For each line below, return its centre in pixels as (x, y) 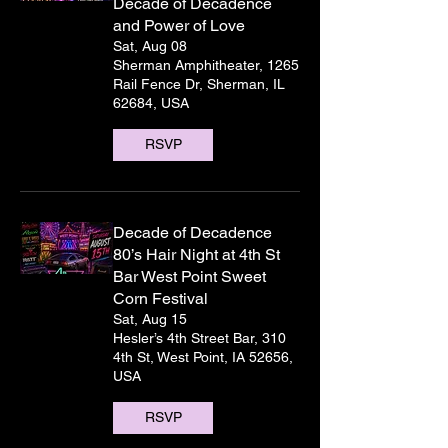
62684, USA (151, 102)
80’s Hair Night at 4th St (196, 254)
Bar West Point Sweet (189, 276)
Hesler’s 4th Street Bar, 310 (199, 337)
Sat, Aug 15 (150, 318)
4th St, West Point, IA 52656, (203, 356)
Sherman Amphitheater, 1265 (206, 64)
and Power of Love (179, 25)
